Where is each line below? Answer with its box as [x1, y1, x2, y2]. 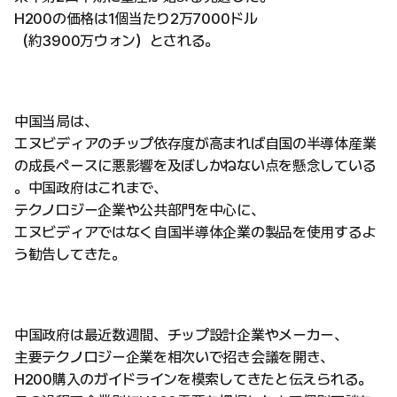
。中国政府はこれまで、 [14, 179, 167, 197]
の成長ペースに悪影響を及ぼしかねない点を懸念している [14, 157, 377, 175]
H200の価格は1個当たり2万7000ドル [14, 10, 258, 27]
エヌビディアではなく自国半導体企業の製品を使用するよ [14, 223, 377, 241]
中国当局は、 [14, 113, 98, 130]
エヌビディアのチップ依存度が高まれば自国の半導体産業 [14, 135, 377, 152]
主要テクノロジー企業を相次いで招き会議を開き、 [14, 348, 335, 366]
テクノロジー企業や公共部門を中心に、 [14, 201, 265, 219]
